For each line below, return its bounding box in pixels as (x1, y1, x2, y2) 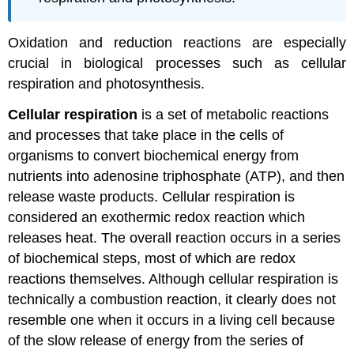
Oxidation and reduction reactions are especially (8, 34, 346, 51)
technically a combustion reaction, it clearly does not (8, 291, 337, 307)
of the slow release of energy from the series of (8, 332, 304, 348)
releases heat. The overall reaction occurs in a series (8, 229, 341, 246)
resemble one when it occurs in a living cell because (8, 311, 336, 328)
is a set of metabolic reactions (137, 106, 330, 122)
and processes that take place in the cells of (8, 126, 284, 143)
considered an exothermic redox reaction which (8, 209, 306, 225)
